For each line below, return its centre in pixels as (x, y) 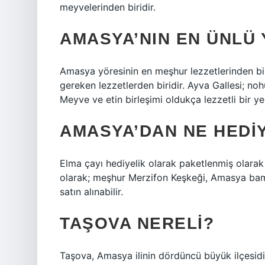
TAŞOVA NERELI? (137, 223)
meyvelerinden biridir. (108, 7)
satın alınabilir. (91, 192)
